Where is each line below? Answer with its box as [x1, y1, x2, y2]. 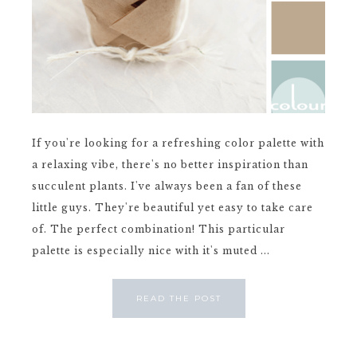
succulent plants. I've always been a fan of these [32, 179, 302, 192]
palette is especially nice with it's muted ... [32, 244, 270, 257]
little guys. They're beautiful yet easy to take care [32, 201, 313, 214]
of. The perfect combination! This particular [32, 222, 285, 235]
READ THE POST [135, 292, 222, 304]
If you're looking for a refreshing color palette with [32, 136, 324, 149]
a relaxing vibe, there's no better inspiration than [32, 158, 308, 171]
